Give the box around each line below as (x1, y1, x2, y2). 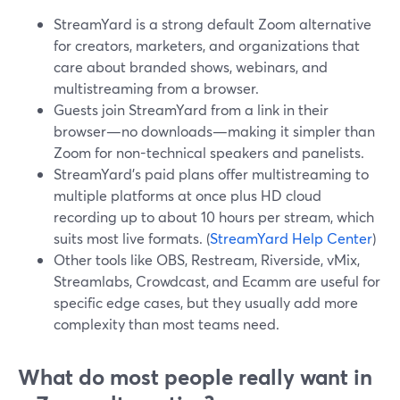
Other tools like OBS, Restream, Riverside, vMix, (54, 250, 360, 269)
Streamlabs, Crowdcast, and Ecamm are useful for (54, 271, 380, 290)
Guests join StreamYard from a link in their (54, 100, 329, 119)
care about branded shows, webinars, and (54, 57, 328, 76)
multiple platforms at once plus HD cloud (54, 186, 321, 204)
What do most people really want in (18, 362, 372, 391)
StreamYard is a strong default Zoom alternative (54, 14, 371, 33)
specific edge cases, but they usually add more (54, 293, 358, 312)
